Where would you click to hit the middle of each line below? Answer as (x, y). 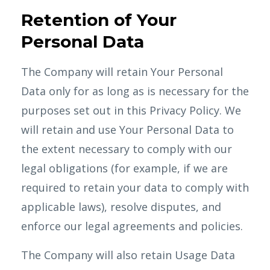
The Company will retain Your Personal (122, 72)
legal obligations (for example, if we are (124, 168)
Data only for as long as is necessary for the (135, 91)
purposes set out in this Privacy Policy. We (131, 110)
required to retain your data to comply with (135, 187)
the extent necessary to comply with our (127, 149)
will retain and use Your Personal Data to (127, 130)
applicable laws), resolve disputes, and (121, 207)
